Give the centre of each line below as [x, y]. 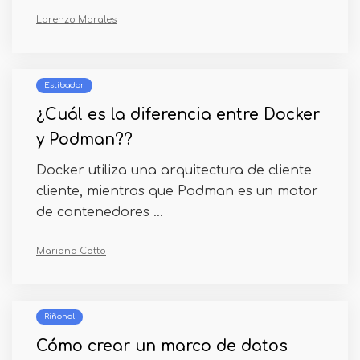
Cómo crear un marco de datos [162, 346]
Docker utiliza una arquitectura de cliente [174, 170]
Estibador [64, 85]
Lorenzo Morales [76, 20]
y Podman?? [84, 139]
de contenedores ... [100, 212]
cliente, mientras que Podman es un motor [177, 191]
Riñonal [59, 317]
